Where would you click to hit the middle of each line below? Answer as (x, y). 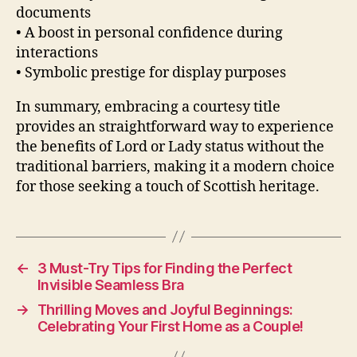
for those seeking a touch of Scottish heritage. (168, 186)
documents (53, 13)
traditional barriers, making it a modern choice (175, 167)
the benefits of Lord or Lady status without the (170, 147)
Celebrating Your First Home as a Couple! (170, 326)
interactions (57, 53)
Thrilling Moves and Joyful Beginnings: (165, 309)
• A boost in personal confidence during (149, 33)
